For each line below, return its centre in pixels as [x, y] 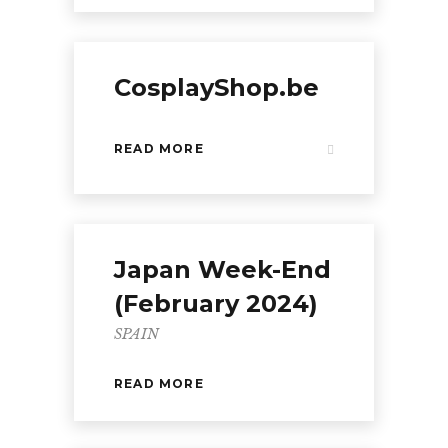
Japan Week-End [222, 269]
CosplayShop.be [216, 87]
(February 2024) [216, 303]
